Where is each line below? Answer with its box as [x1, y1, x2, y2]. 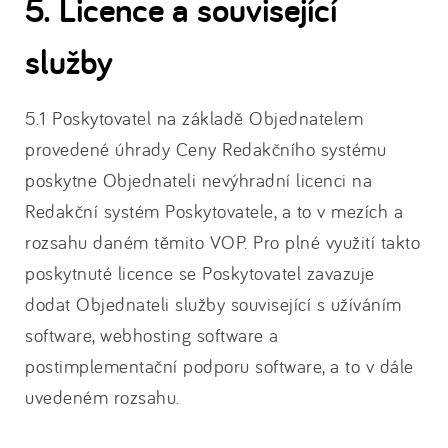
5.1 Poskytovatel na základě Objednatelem [25, 106, 363, 130]
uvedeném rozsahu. [25, 385, 180, 409]
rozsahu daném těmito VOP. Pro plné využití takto [25, 230, 420, 254]
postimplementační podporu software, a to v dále [25, 354, 414, 378]
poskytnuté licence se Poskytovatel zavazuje [25, 261, 375, 285]
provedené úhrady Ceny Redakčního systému [25, 137, 386, 161]
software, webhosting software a [25, 323, 279, 347]
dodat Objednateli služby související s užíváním [25, 292, 402, 316]
